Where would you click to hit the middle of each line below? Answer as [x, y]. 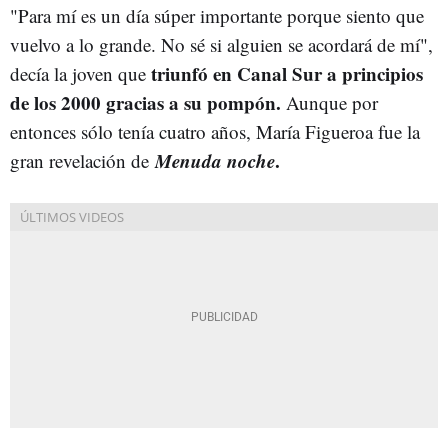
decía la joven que [80, 73]
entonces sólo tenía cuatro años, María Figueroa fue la [215, 131]
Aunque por [329, 102]
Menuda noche [215, 160]
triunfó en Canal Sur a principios [287, 73]
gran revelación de [82, 160]
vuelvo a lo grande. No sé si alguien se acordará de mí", [221, 44]
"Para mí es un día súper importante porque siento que [217, 15]
